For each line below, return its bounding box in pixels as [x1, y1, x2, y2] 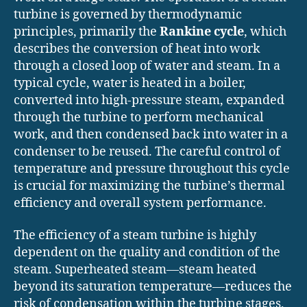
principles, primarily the [14, 23, 160, 40]
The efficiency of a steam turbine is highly [14, 228, 256, 244]
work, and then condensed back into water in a [14, 126, 288, 143]
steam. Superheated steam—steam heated [14, 262, 256, 278]
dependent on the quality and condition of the [14, 245, 280, 261]
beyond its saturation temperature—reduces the [14, 279, 292, 295]
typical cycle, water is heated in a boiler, [14, 75, 246, 91]
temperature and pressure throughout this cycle [14, 160, 290, 177]
